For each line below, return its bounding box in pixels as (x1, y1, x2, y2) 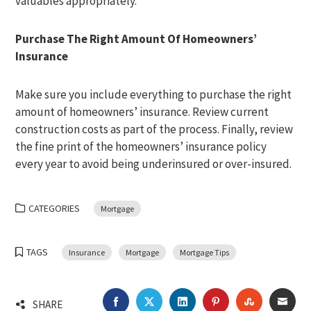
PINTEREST (220, 294, 278, 308)
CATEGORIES (28, 202, 81, 215)
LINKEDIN (187, 294, 235, 308)
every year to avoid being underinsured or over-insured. (15, 156, 292, 171)
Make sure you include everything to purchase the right (15, 87, 292, 102)
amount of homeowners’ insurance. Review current (15, 104, 269, 119)
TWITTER (153, 294, 201, 308)
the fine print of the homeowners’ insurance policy (15, 139, 267, 154)
